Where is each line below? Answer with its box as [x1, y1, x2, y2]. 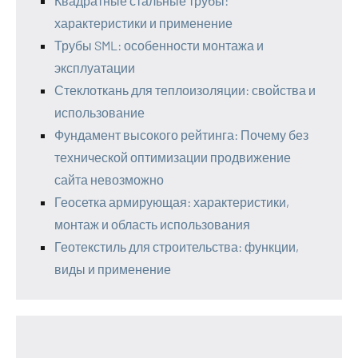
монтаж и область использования [54, 217, 250, 233]
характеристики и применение [54, 15, 233, 31]
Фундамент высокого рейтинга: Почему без [54, 127, 308, 143]
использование [54, 105, 145, 121]
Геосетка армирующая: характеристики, [54, 194, 289, 210]
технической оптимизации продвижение [54, 149, 291, 165]
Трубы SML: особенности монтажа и [54, 38, 264, 54]
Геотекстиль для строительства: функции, [54, 239, 299, 255]
